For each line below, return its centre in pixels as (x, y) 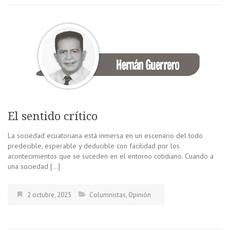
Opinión (140, 195)
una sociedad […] (34, 167)
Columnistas (108, 195)
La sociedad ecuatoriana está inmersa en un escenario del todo (105, 136)
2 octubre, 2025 (49, 195)
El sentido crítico (53, 117)
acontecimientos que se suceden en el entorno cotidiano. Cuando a (111, 156)
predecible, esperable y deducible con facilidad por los (94, 146)
